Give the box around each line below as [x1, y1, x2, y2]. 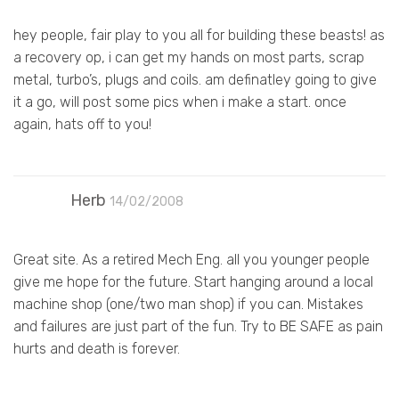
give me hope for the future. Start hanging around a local [13, 273, 373, 290]
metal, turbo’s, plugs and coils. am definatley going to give [13, 70, 377, 88]
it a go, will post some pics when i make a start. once [13, 93, 346, 110]
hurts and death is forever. [13, 339, 180, 357]
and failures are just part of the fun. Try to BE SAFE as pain [13, 317, 383, 335]
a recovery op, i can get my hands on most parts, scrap [13, 48, 364, 66]
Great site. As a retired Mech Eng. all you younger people [13, 250, 370, 268]
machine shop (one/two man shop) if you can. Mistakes [13, 295, 363, 313]
